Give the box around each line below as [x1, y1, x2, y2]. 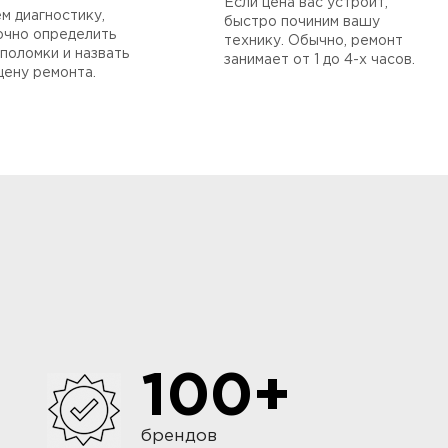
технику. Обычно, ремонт [224, 34, 403, 47]
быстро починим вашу [224, 15, 380, 28]
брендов [140, 428, 217, 444]
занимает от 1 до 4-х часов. [224, 53, 415, 66]
